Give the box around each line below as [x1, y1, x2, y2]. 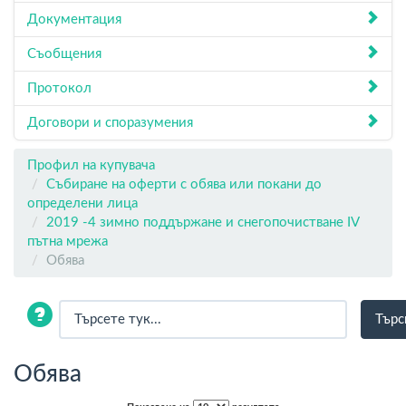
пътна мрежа [27, 235, 108, 248]
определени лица [27, 197, 138, 210]
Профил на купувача [27, 159, 155, 172]
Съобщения [27, 47, 101, 61]
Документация [27, 13, 121, 26]
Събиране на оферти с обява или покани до [46, 178, 322, 191]
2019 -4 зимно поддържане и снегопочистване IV [46, 216, 359, 229]
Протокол [27, 82, 92, 95]
